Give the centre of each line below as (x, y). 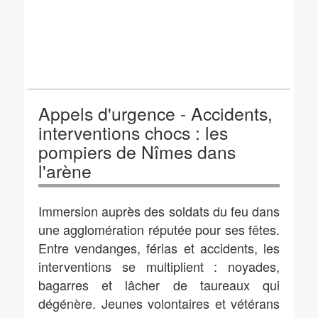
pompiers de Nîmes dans (137, 152)
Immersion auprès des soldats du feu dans (159, 211)
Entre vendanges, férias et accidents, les (159, 248)
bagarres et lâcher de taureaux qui (159, 285)
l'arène (65, 171)
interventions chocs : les (133, 132)
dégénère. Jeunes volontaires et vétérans (159, 303)
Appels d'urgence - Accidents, (155, 113)
